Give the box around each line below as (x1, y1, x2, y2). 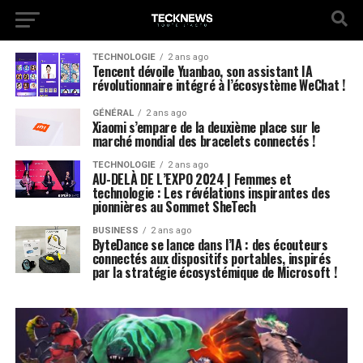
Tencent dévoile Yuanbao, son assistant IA (92, 62, 313, 81)
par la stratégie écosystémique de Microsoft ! (92, 263, 337, 282)
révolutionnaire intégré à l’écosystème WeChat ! (92, 75, 345, 95)
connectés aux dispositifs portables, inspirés (92, 249, 331, 268)
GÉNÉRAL (92, 108, 134, 118)
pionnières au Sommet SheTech (92, 197, 256, 216)
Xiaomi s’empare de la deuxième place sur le (92, 117, 320, 137)
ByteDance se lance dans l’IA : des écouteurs (92, 235, 328, 254)
